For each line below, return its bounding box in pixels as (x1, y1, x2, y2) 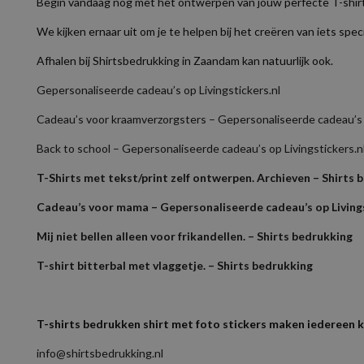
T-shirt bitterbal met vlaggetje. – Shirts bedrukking (36, 258, 313, 272)
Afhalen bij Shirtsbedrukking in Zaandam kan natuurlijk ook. (36, 54, 333, 67)
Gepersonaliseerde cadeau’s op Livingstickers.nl (36, 83, 280, 97)
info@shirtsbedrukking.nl (36, 346, 163, 360)
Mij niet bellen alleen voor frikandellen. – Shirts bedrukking (36, 229, 353, 243)
